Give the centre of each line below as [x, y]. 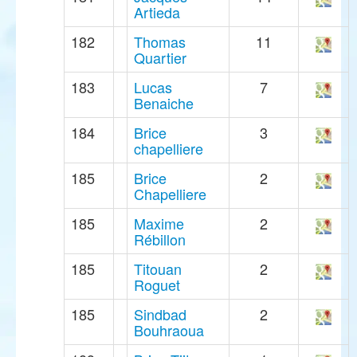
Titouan [158, 269]
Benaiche [164, 103]
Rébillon [160, 239]
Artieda [157, 12]
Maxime [159, 224]
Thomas [160, 42]
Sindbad [160, 314]
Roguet [157, 285]
